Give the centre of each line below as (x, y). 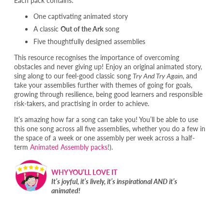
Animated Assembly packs (69, 147)
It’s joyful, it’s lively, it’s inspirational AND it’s (114, 181)
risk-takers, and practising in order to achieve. (81, 103)
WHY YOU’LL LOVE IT (84, 172)
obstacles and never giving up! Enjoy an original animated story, (108, 66)
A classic (47, 28)
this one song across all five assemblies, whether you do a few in (109, 128)
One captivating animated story (80, 16)
